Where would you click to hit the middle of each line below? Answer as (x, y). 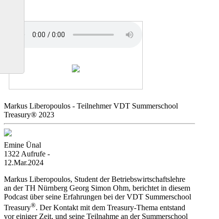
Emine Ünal (22, 145)
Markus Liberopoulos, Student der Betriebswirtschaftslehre (95, 179)
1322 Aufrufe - (27, 154)
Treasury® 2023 (29, 115)
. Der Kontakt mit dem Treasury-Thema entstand (110, 208)
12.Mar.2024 (24, 163)
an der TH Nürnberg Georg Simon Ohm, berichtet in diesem (97, 188)
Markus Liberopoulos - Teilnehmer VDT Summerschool (91, 106)
